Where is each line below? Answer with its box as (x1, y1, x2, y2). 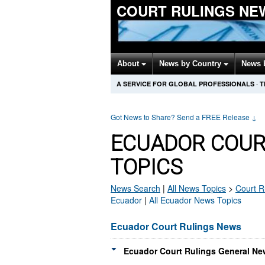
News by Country (159, 59, 224, 68)
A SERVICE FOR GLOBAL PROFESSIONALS (117, 79, 254, 88)
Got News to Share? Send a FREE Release (111, 112, 251, 122)
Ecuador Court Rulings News (111, 219, 241, 233)
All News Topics (167, 182, 226, 194)
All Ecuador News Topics (149, 194, 241, 206)
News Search (111, 182, 160, 194)
